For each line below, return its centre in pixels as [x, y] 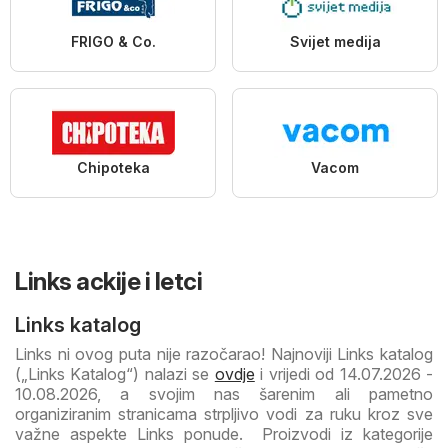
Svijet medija [335, 41]
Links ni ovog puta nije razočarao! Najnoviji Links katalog [224, 353]
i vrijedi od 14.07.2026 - [344, 373]
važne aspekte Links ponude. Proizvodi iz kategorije [224, 433]
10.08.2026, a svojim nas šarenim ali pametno [224, 393]
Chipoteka [113, 167]
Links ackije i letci [108, 281]
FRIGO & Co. [113, 41]
